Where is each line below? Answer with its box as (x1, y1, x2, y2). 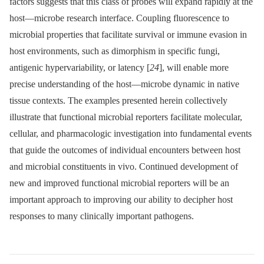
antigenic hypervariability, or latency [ (9, 62, 150, 73)
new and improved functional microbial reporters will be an (9, 178, 229, 189)
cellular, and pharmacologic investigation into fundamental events (9, 128, 252, 139)
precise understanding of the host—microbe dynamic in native (9, 79, 239, 90)
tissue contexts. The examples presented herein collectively (9, 95, 227, 106)
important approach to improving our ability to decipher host (9, 194, 233, 205)
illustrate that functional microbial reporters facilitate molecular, (9, 112, 242, 123)
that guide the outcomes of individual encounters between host (9, 145, 240, 156)
